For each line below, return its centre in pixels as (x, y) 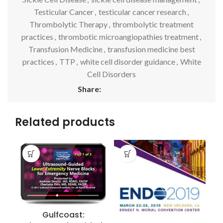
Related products (65, 122)
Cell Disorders (111, 74)
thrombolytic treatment (153, 24)
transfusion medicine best (151, 49)
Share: (89, 89)
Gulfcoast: (63, 215)
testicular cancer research (142, 12)
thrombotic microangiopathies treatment (128, 37)
